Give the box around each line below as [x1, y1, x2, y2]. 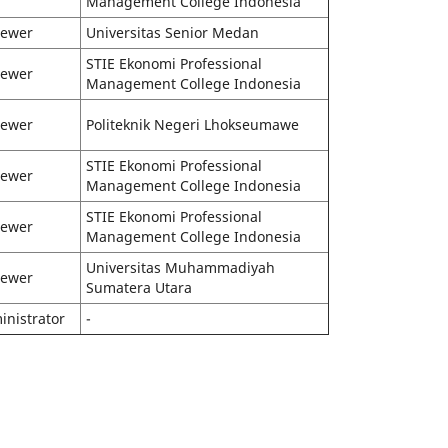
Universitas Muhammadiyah [86, 257, 275, 277]
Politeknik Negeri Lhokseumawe [86, 114, 299, 134]
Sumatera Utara [86, 277, 192, 297]
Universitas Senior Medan [86, 22, 259, 42]
